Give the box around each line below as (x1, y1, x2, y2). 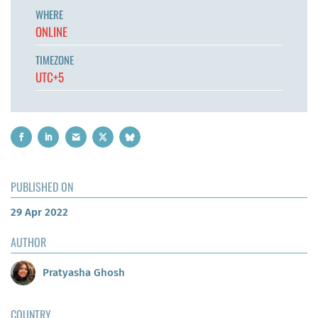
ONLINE (35, 22, 67, 40)
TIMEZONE (35, 51, 74, 67)
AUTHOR (11, 234, 46, 251)
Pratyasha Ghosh (43, 265, 125, 279)
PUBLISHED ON (11, 178, 73, 196)
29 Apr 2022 (11, 206, 68, 219)
